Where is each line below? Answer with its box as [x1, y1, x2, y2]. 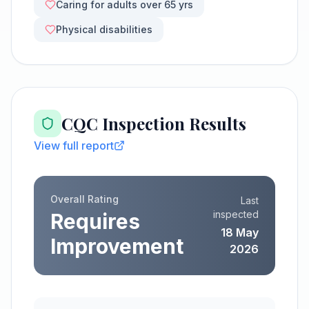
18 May [221, 226, 259, 239]
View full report [34, 139, 114, 152]
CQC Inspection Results [61, 112, 246, 134]
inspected [213, 208, 259, 220]
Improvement [50, 234, 183, 259]
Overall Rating [50, 193, 119, 205]
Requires [50, 209, 140, 234]
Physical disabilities [56, 23, 152, 35]
